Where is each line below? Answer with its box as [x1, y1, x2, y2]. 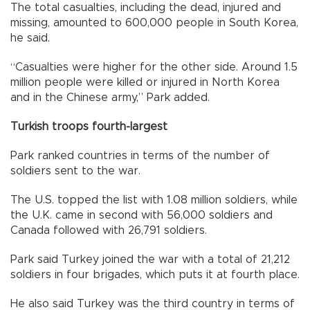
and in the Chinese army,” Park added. [10, 91, 210, 103]
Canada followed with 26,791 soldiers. [10, 224, 207, 236]
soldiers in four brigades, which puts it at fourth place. [10, 268, 300, 280]
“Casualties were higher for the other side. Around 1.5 [10, 61, 298, 73]
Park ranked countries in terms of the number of [10, 149, 270, 161]
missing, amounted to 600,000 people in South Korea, [10, 17, 298, 28]
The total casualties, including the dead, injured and [10, 1, 281, 13]
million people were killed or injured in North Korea [10, 76, 280, 88]
